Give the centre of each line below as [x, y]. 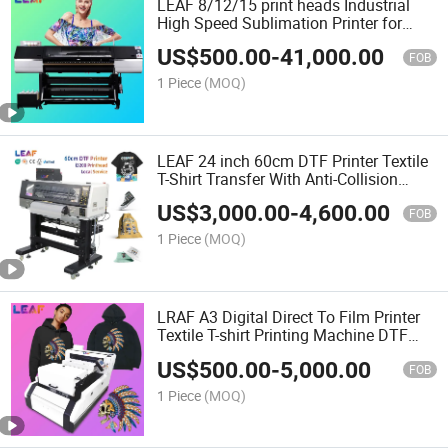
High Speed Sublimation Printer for [280, 22]
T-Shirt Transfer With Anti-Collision [278, 178]
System [184, 196]
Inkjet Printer [201, 353]
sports [179, 40]
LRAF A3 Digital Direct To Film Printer [289, 317]
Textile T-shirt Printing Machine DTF [283, 335]
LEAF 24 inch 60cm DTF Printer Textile [293, 160]
